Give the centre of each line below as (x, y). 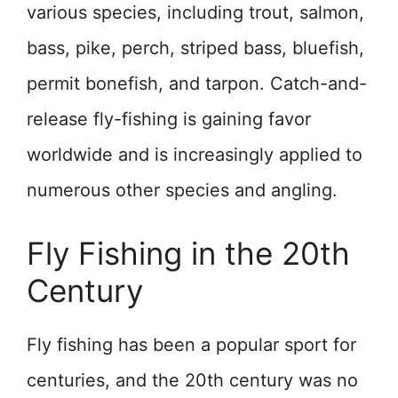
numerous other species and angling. (182, 191)
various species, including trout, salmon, (195, 13)
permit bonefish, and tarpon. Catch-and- (197, 84)
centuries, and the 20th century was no (192, 381)
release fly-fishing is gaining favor (169, 119)
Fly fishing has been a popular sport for (191, 345)
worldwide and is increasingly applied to (195, 155)
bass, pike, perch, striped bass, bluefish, (195, 48)
